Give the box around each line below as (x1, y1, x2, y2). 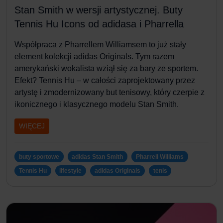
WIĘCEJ (19, 121, 45, 130)
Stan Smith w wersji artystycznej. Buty (14, 4, 183, 15)
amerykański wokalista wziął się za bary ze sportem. (14, 64, 198, 73)
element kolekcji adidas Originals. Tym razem (14, 52, 174, 61)
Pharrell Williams (135, 153, 184, 160)
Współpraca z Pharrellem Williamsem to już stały (14, 40, 186, 49)
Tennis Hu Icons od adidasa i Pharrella (14, 18, 184, 29)
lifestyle (59, 167, 82, 174)
